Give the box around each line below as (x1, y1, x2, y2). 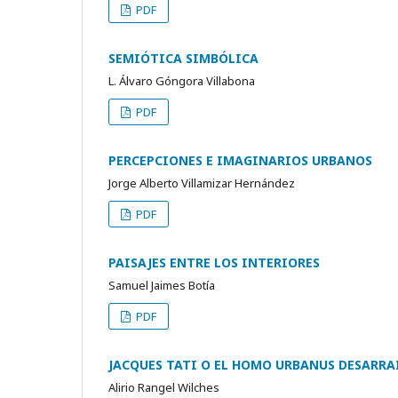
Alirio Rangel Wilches (108, 378, 219, 395)
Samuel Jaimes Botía (108, 276, 215, 293)
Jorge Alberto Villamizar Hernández (108, 174, 295, 191)
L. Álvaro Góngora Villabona (108, 72, 255, 89)
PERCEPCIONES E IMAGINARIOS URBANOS (108, 151, 372, 169)
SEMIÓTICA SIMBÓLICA (108, 49, 259, 67)
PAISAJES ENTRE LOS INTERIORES (108, 253, 320, 271)
